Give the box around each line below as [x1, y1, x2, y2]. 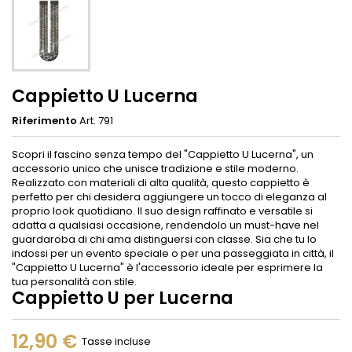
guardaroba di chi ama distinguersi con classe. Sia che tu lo [12, 231, 317, 247]
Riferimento [12, 112, 77, 128]
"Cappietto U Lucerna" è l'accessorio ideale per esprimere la [12, 259, 323, 275]
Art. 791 [79, 112, 113, 128]
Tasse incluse [82, 333, 151, 349]
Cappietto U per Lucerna [12, 285, 233, 310]
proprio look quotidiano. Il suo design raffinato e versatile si [12, 203, 313, 218]
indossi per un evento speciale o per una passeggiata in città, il [12, 245, 334, 261]
